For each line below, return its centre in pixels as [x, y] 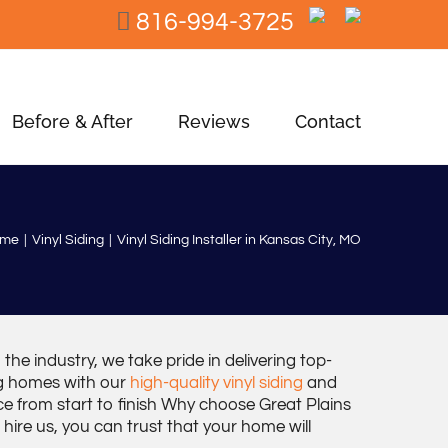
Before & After [72, 121]
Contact [328, 121]
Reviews [214, 121]
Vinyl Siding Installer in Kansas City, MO [239, 240]
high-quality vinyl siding [216, 383]
